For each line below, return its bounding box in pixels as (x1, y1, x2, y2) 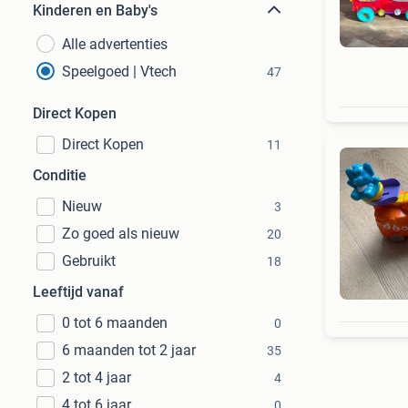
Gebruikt (62, 252, 116, 270)
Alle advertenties (62, 36, 168, 53)
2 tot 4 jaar (62, 369, 131, 386)
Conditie (33, 167, 87, 184)
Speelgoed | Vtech (62, 63, 177, 80)
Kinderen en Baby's (33, 2, 158, 19)
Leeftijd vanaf (33, 283, 124, 301)
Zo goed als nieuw (62, 225, 179, 242)
